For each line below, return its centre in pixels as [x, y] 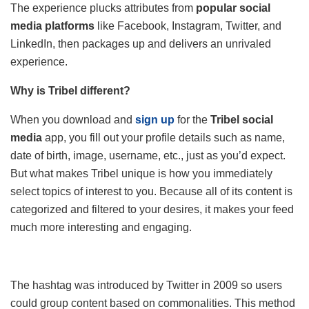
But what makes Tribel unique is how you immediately [141, 173]
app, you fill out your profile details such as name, [163, 137]
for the [192, 119]
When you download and [73, 119]
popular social [233, 8]
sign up [155, 119]
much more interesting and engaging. [102, 227]
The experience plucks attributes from [103, 8]
